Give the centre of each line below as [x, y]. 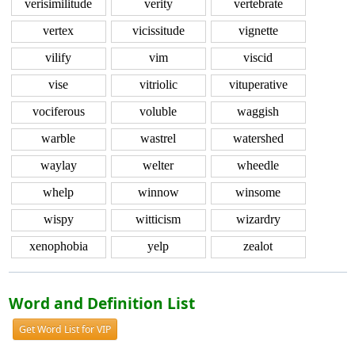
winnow [158, 193]
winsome [258, 193]
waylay [58, 166]
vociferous [58, 112]
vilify [58, 58]
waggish [258, 112]
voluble [158, 112]
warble [58, 139]
